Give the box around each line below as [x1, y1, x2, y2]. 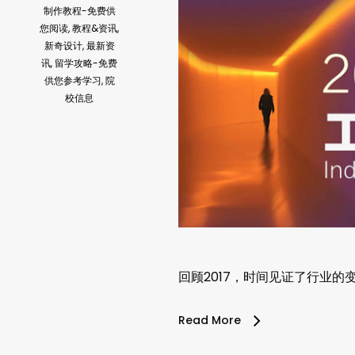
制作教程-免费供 [43, 4, 116, 18]
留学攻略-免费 [55, 56, 117, 71]
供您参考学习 [44, 74, 101, 88]
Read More [178, 311, 241, 328]
